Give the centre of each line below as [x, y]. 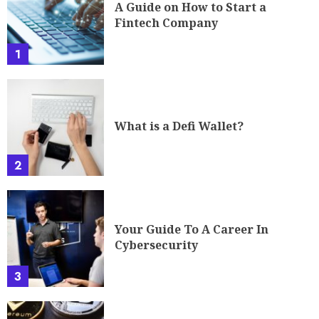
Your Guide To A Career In [192, 229]
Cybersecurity [156, 245]
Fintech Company [166, 22]
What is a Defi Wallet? [179, 126]
